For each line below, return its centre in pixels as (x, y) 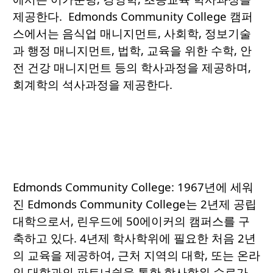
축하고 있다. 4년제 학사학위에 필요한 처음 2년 (134, 238)
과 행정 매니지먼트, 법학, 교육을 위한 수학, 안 (132, 51)
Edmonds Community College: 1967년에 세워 (133, 187)
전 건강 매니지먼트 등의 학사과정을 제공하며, (132, 68)
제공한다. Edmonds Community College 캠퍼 (133, 16)
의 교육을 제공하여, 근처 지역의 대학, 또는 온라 (136, 255)
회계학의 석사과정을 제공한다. (93, 85)
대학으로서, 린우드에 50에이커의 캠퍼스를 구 (131, 221)
